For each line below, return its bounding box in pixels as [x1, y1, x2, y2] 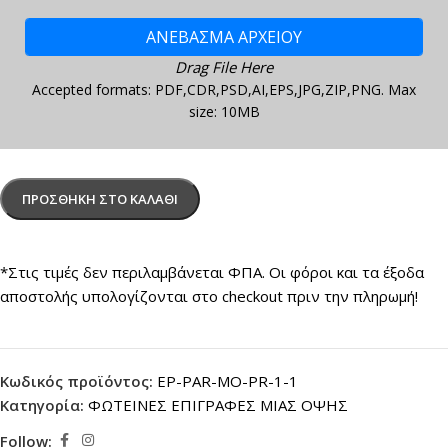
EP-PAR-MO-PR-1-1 [157, 371, 298, 392]
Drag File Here [175, 57, 273, 78]
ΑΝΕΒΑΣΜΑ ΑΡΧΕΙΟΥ [146, 25, 302, 48]
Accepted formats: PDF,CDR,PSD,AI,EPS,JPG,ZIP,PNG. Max [32, 80, 416, 100]
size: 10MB [188, 102, 260, 122]
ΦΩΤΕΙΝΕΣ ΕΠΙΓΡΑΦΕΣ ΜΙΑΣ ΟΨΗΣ [88, 395, 348, 416]
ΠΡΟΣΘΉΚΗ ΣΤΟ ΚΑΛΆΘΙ [22, 190, 178, 209]
